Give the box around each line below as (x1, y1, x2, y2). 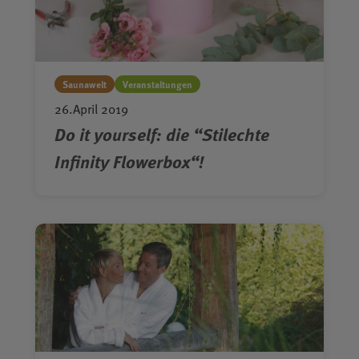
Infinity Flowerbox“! (54, 148, 204, 175)
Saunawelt (63, 77, 107, 91)
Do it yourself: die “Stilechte (54, 121, 269, 147)
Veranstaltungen (123, 77, 192, 91)
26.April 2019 (54, 99, 128, 119)
